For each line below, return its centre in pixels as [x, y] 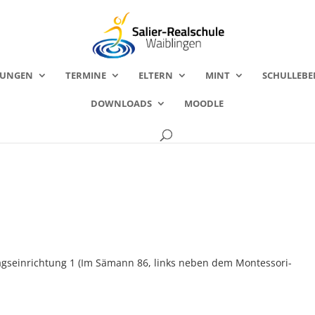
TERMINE [86, 75]
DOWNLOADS [121, 103]
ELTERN [156, 75]
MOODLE [204, 103]
